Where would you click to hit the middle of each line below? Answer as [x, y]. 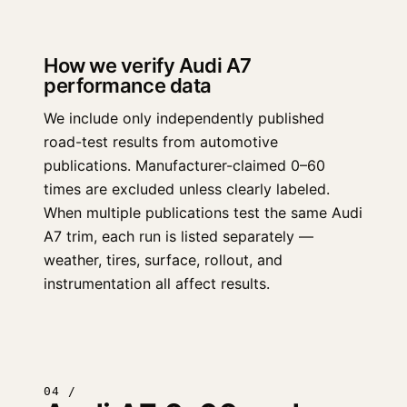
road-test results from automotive [161, 142]
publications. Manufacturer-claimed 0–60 [184, 165]
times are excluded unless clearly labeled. [187, 189]
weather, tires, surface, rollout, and [163, 260]
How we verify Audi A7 [148, 65]
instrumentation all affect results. [157, 283]
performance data [128, 85]
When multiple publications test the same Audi [203, 213]
